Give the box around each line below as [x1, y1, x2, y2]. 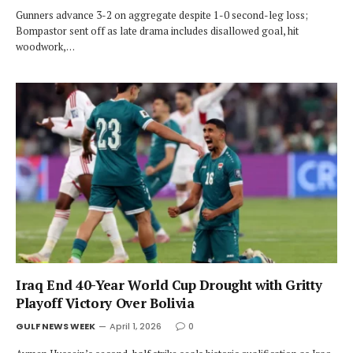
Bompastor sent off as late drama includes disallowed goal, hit [16, 23, 299, 38]
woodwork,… [16, 39, 75, 54]
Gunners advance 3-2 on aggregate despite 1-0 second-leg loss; [16, 7, 308, 22]
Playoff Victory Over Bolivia [16, 294, 195, 312]
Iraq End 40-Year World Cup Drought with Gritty [16, 276, 322, 294]
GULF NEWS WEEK [16, 320, 95, 333]
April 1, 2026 [110, 320, 162, 333]
